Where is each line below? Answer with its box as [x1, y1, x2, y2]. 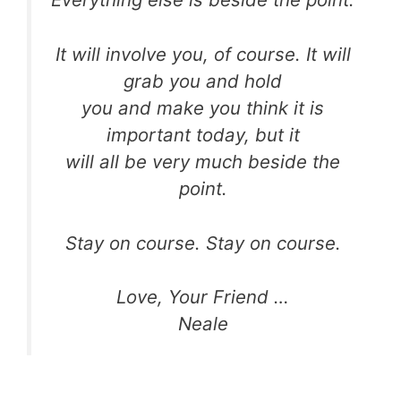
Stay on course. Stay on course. [64, 231, 341, 254]
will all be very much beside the [65, 150, 340, 174]
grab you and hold [124, 70, 282, 93]
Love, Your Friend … [116, 286, 289, 309]
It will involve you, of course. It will [55, 43, 351, 66]
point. [178, 177, 227, 200]
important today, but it [106, 124, 300, 147]
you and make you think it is [81, 97, 324, 120]
